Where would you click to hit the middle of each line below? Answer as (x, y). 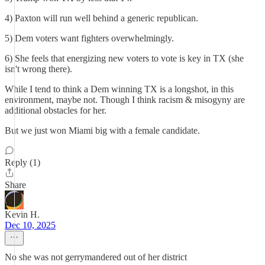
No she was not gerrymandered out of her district (96, 257)
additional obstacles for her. (56, 110)
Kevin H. (22, 214)
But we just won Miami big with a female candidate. (102, 130)
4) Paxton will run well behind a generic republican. (101, 18)
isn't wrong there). (38, 69)
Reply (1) (22, 162)
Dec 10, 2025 (30, 225)
